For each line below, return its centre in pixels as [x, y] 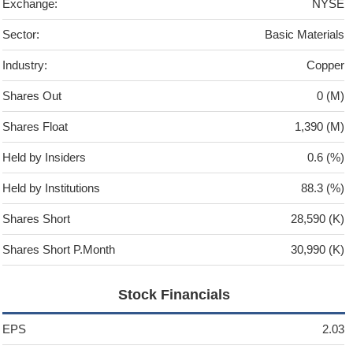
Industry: [25, 65]
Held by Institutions [52, 188]
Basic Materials [305, 35]
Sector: [21, 35]
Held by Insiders [45, 158]
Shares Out [32, 96]
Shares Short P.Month [59, 250]
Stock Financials [174, 295]
